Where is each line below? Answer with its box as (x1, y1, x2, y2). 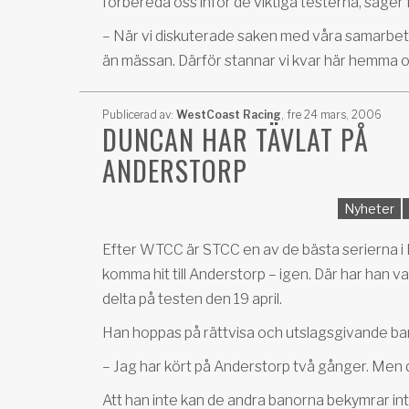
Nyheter (344, 201, 394, 216)
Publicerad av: (102, 108, 176, 121)
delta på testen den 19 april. (102, 290, 282, 308)
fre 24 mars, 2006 (284, 108, 382, 121)
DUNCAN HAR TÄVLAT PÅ (102, 119, 369, 160)
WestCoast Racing (176, 108, 281, 121)
